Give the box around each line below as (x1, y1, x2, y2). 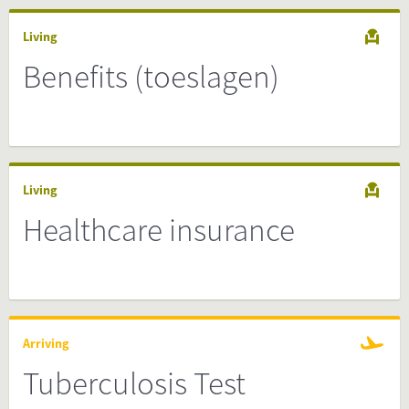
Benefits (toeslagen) (23, 57, 279, 97)
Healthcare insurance (23, 210, 295, 250)
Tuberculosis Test (23, 363, 246, 404)
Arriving (23, 335, 68, 351)
